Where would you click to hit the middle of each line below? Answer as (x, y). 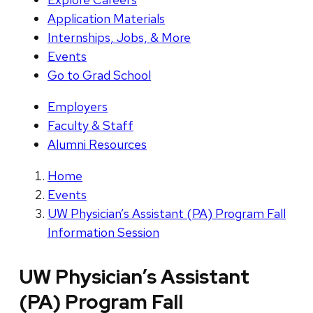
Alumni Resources (97, 145)
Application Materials (106, 19)
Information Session (103, 233)
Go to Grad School (99, 75)
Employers (78, 107)
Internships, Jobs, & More (119, 38)
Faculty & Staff (90, 126)
